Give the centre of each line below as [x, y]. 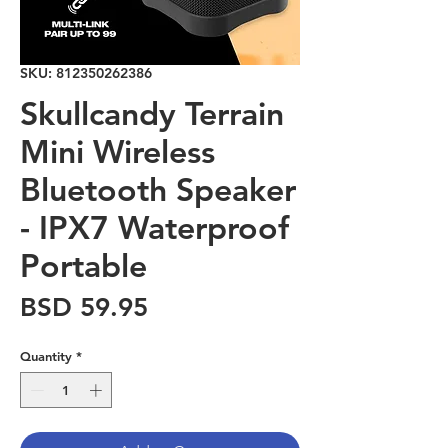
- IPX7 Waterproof [154, 227]
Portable [83, 265]
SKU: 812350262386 [86, 73]
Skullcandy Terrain [152, 113]
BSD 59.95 [84, 307]
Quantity [46, 356]
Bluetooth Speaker [158, 189]
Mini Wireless [117, 151]
